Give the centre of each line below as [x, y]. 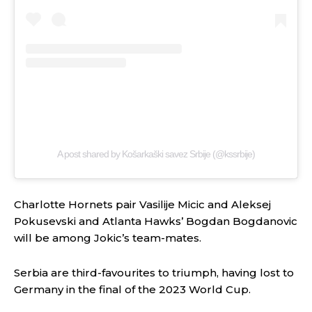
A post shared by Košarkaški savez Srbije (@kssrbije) [156, 154]
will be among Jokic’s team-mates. [108, 237]
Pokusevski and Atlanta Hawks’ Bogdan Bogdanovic [156, 221]
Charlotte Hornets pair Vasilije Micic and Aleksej [142, 204]
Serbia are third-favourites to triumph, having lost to [154, 272]
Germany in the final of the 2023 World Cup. [132, 289]
